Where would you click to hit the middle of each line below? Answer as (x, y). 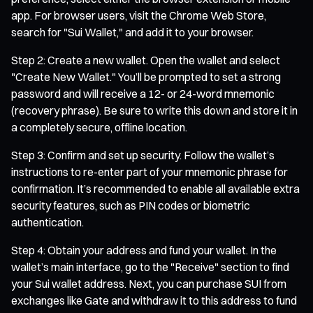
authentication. (48, 222)
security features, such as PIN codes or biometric (131, 205)
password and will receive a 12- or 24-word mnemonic (143, 93)
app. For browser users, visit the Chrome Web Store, (139, 15)
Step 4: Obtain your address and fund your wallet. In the (144, 250)
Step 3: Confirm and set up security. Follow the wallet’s (143, 155)
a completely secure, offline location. (99, 127)
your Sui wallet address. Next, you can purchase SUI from (149, 283)
